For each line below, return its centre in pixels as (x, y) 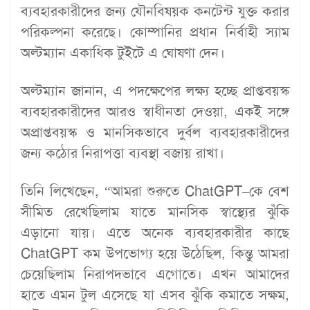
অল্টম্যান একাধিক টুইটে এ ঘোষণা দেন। (123, 52)
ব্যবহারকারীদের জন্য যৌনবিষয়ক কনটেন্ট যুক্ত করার (155, 11)
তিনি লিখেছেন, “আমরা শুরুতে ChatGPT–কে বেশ (155, 191)
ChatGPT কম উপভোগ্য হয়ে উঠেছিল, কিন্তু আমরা (155, 253)
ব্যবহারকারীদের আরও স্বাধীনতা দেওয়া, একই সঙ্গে (155, 111)
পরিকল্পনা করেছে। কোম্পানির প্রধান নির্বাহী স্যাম (155, 31)
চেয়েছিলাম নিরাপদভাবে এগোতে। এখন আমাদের (155, 274)
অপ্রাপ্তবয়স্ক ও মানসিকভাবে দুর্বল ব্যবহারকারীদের (155, 132)
